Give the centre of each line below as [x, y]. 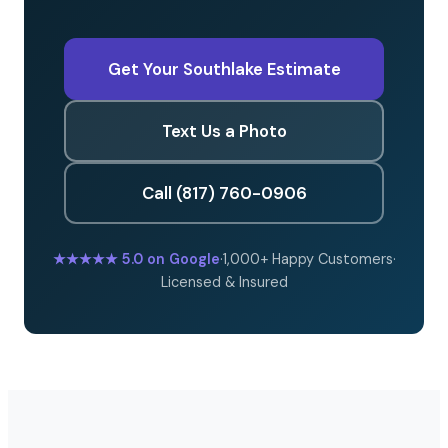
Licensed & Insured [224, 281]
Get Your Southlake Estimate [224, 68]
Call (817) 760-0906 [224, 192]
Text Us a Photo [224, 130]
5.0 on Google [168, 258]
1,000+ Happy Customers [307, 258]
